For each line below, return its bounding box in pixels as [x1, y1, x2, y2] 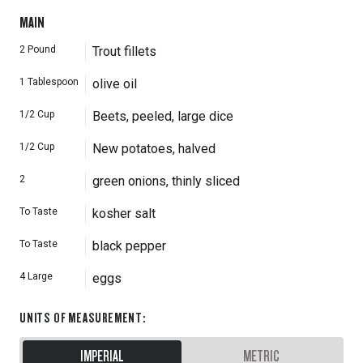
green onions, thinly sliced [92, 173, 240, 189]
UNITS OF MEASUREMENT [19, 309, 143, 326]
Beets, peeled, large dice [92, 109, 233, 124]
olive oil [92, 76, 137, 92]
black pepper [92, 238, 166, 254]
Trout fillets [92, 44, 156, 59]
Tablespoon [28, 76, 79, 88]
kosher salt [92, 206, 156, 221]
